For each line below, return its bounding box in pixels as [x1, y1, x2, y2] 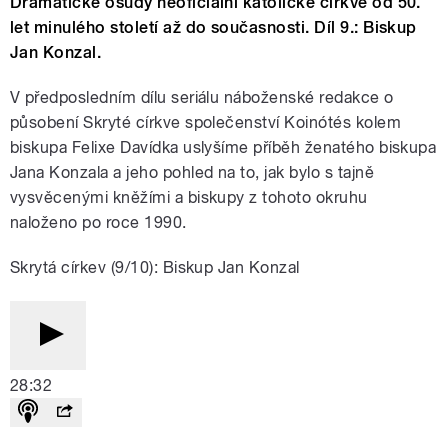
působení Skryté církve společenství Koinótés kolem [10, 113, 402, 133]
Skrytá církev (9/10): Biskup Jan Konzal [10, 258, 300, 278]
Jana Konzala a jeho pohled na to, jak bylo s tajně [10, 163, 375, 183]
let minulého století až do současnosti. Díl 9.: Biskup [10, 18, 417, 38]
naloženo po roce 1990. [10, 213, 187, 233]
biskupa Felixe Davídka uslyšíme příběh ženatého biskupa [10, 138, 437, 158]
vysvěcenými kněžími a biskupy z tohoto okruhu [10, 188, 368, 208]
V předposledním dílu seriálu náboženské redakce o [10, 88, 394, 108]
